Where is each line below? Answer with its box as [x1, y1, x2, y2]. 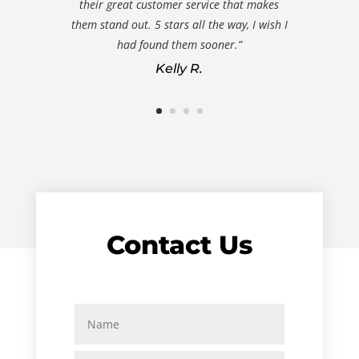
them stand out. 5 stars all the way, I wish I [71, 17, 288, 33]
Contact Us [106, 229, 253, 261]
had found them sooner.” [116, 37, 242, 53]
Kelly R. [155, 60, 204, 76]
